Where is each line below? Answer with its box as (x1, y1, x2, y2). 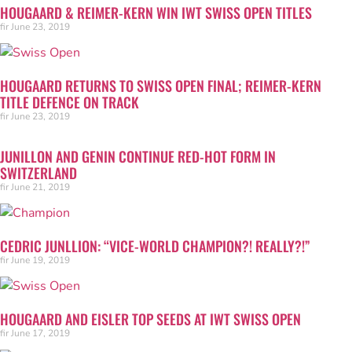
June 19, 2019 (11, 254, 70, 266)
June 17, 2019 (11, 327, 70, 339)
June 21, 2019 (11, 181, 70, 193)
